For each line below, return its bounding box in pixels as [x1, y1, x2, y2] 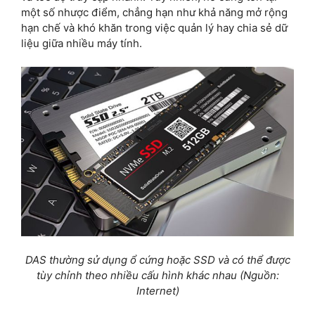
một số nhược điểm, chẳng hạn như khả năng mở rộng [21, 5, 288, 19]
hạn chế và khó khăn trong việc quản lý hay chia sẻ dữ [21, 20, 288, 34]
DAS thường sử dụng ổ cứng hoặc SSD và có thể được [25, 252, 290, 266]
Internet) [136, 283, 179, 297]
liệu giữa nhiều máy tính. [21, 36, 142, 50]
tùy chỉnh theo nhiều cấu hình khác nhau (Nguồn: [36, 268, 279, 282]
